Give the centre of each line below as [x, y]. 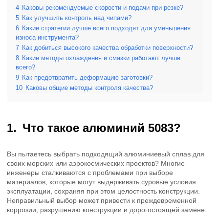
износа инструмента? [47, 37]
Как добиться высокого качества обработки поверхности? [108, 48]
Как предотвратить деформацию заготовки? [87, 77]
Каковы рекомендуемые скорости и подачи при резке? [103, 8]
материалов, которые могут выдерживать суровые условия [101, 182]
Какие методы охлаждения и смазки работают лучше [101, 58]
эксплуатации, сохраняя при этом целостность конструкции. [103, 191]
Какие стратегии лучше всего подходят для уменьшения [106, 28]
